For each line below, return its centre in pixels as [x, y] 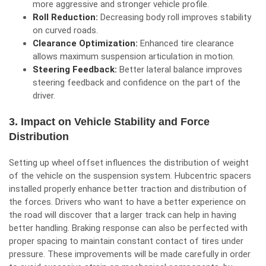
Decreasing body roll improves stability [176, 17]
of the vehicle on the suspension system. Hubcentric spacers [130, 176]
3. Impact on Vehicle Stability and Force [109, 122]
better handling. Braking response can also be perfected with [128, 228]
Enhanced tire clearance [187, 43]
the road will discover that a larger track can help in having [123, 215]
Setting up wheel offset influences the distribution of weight [129, 163]
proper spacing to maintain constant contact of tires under [126, 241]
